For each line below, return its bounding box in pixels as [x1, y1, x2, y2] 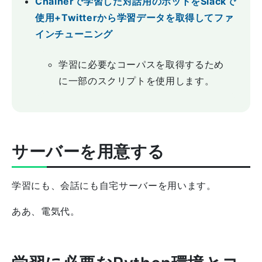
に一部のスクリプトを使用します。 [58, 75, 215, 87]
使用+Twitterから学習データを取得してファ [35, 12, 234, 23]
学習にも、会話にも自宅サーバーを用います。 [12, 180, 216, 191]
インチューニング [35, 28, 113, 40]
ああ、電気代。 [12, 205, 80, 217]
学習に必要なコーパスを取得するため [58, 58, 224, 70]
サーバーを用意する [12, 142, 166, 161]
